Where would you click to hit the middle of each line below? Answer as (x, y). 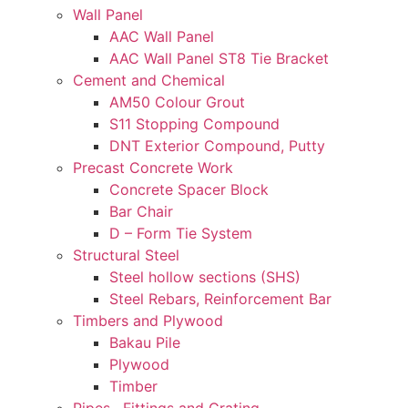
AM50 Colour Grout (177, 102)
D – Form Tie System (181, 233)
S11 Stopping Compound (194, 123)
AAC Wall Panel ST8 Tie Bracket (219, 58)
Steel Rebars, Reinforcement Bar (220, 298)
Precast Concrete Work (153, 167)
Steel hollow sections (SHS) (205, 276)
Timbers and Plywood (148, 320)
